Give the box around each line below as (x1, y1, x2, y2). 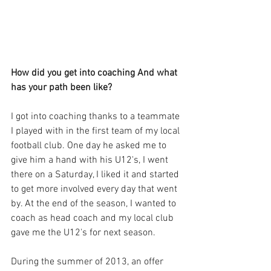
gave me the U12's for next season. (11, 226, 158, 239)
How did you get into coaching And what (11, 67, 180, 79)
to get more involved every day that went (11, 183, 180, 195)
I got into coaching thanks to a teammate (11, 110, 182, 123)
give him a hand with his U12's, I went (11, 154, 171, 166)
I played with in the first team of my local (11, 125, 182, 137)
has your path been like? (11, 81, 112, 94)
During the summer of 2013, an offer (11, 255, 166, 268)
